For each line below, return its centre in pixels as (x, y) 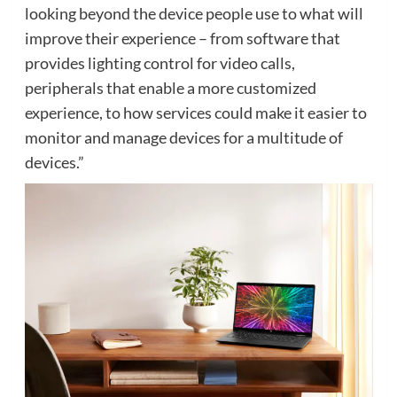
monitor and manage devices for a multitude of (183, 137)
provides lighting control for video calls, (160, 62)
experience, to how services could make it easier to (195, 112)
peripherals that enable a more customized (170, 87)
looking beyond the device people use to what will (194, 13)
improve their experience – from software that (182, 38)
